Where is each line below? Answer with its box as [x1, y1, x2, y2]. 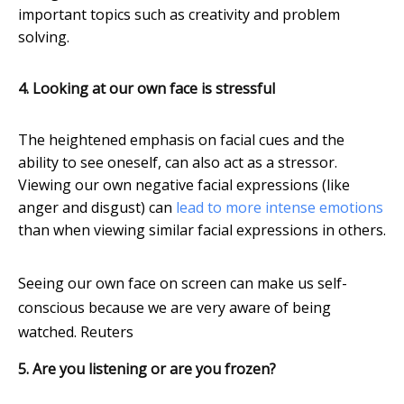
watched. [18, 322, 77, 343]
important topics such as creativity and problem [18, 5, 340, 25]
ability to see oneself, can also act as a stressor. [18, 152, 337, 173]
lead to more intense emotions [176, 197, 383, 218]
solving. [18, 27, 69, 48]
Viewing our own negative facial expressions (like [18, 175, 350, 196]
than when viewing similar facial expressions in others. [18, 220, 386, 241]
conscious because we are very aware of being [18, 298, 331, 318]
